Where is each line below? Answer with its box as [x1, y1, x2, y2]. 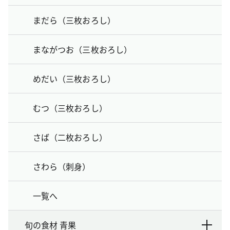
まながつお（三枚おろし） [33, 43, 132, 55]
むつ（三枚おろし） [33, 101, 107, 114]
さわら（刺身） [33, 160, 91, 172]
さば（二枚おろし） [33, 130, 107, 143]
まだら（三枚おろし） [33, 13, 116, 26]
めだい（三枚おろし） [33, 72, 116, 85]
